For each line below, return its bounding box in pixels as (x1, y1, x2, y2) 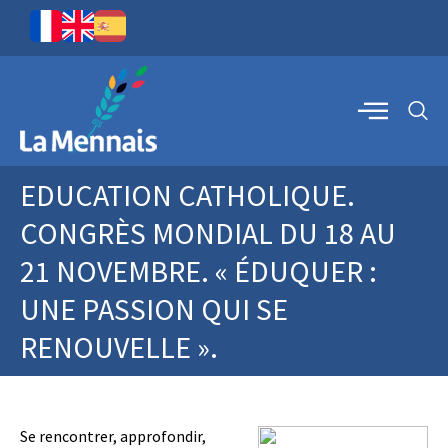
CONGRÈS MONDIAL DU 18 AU (20, 214, 396, 252)
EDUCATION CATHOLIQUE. (20, 176, 355, 214)
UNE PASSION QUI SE (20, 290, 288, 328)
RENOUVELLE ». (20, 328, 218, 366)
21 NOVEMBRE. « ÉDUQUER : (20, 252, 377, 290)
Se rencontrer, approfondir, (20, 426, 206, 446)
